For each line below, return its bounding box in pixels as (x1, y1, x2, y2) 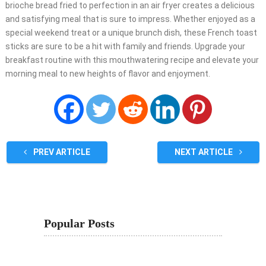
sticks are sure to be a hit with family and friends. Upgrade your (5, 42, 245, 52)
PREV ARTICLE (31, 147, 90, 157)
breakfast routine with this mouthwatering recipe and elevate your (5, 55, 259, 65)
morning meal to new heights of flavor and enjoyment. (5, 69, 210, 79)
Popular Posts (44, 217, 115, 230)
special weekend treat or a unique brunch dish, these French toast (5, 28, 257, 38)
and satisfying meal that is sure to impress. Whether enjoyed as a (5, 14, 255, 24)
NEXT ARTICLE (175, 147, 235, 157)
